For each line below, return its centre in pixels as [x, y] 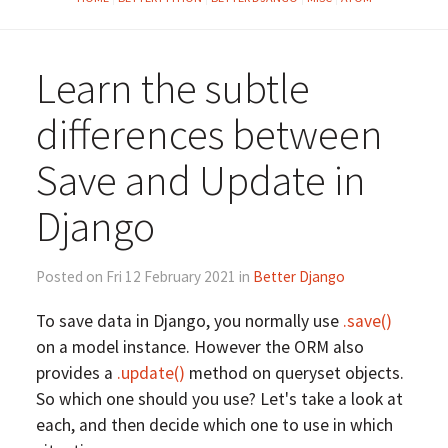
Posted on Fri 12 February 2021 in [144, 277]
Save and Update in [200, 180]
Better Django [298, 277]
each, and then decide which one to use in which [214, 424]
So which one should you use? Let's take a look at [219, 398]
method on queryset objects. [294, 372]
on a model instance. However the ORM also [199, 346]
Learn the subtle [172, 88]
